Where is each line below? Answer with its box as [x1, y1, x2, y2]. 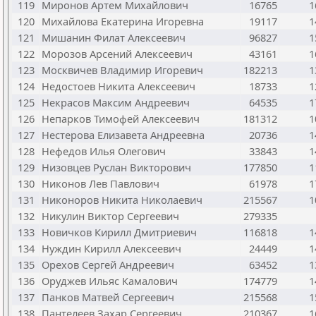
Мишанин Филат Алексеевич [42, 30, 186, 44]
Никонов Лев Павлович [42, 176, 159, 190]
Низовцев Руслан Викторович [42, 160, 191, 174]
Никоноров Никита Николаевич [42, 193, 202, 207]
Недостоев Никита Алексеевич [42, 79, 195, 93]
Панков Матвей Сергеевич [42, 290, 174, 304]
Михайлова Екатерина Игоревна [42, 14, 204, 28]
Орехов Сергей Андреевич [42, 257, 174, 272]
